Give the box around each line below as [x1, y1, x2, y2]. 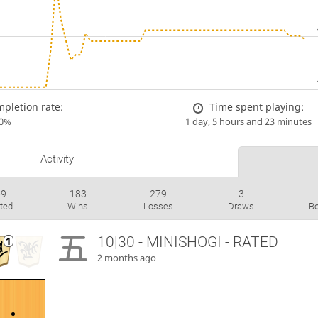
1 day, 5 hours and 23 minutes [185, 115, 312, 128]
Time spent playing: [209, 99, 305, 114]
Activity [40, 153, 74, 166]
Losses [143, 201, 173, 212]
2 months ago [97, 252, 157, 265]
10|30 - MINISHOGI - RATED [97, 234, 279, 251]
